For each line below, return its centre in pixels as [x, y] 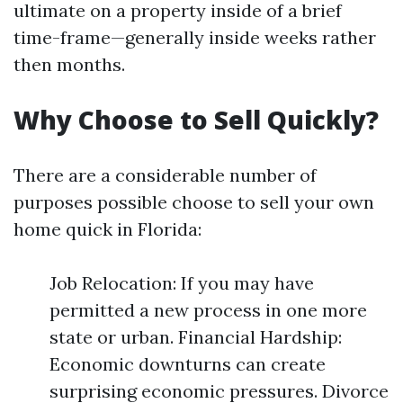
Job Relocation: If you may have [182, 283]
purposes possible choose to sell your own [194, 202]
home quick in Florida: [107, 229]
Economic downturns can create [188, 364]
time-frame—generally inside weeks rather [195, 37]
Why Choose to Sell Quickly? [196, 120]
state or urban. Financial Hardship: [196, 337]
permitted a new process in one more [208, 310]
